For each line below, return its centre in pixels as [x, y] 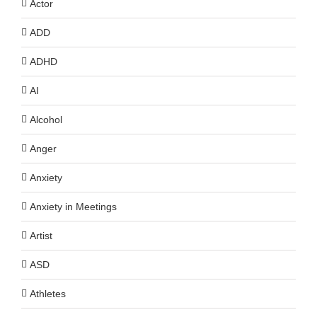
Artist [41, 235]
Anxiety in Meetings [73, 206]
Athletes [48, 293]
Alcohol [46, 119]
